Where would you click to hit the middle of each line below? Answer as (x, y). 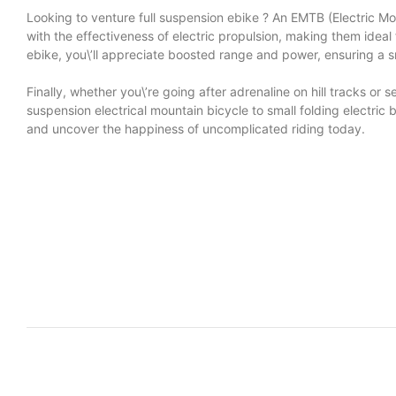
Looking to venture (83, 17)
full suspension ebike (199, 17)
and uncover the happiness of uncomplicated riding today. (196, 129)
